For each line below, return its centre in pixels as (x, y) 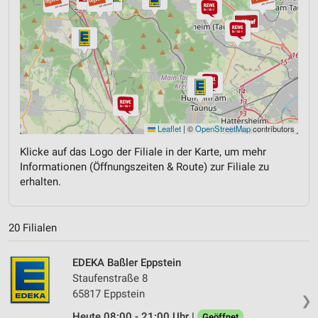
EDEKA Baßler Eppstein (127, 262)
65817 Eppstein (109, 294)
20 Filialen (33, 227)
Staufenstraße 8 (110, 278)
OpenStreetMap (223, 129)
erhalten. (40, 182)
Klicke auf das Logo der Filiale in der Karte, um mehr (143, 152)
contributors (273, 129)
